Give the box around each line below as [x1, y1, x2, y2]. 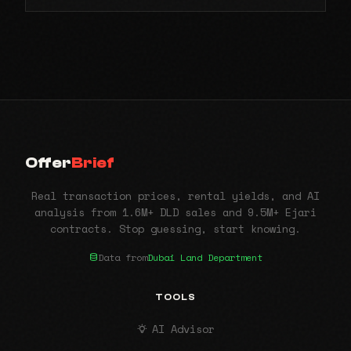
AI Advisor [152, 320, 215, 337]
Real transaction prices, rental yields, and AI [31, 187, 320, 204]
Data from [98, 250, 147, 264]
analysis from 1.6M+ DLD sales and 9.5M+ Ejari [34, 204, 317, 220]
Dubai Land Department [147, 250, 262, 264]
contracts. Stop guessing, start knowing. [50, 220, 301, 237]
